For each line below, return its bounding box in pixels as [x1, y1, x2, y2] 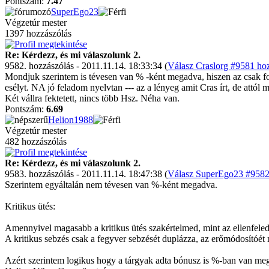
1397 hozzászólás [5, 28, 71, 38]
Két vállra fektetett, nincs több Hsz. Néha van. [5, 93, 180, 103]
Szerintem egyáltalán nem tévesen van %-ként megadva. [5, 180, 217, 190]
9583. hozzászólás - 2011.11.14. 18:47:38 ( [5, 169, 168, 179]
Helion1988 [48, 115, 93, 125]
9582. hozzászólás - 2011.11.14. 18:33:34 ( [5, 61, 168, 71]
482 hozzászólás [5, 136, 67, 147]
